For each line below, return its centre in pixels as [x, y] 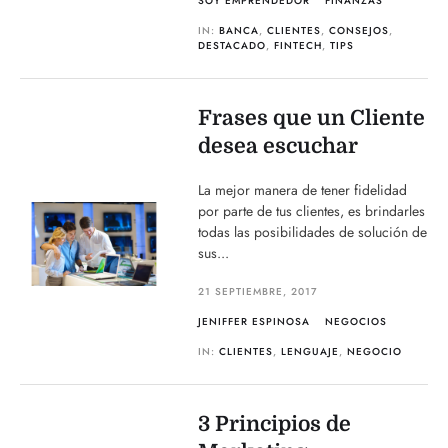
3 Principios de [275, 424]
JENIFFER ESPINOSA [254, 321]
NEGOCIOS [356, 321]
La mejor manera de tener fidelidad [303, 190]
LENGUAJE [310, 351]
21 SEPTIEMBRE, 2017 [258, 291]
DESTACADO [232, 45]
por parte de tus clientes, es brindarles [312, 211]
